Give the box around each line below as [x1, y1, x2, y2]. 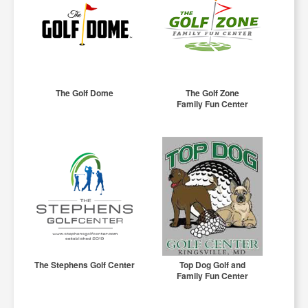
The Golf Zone [186, 87, 240, 100]
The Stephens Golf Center [34, 258, 135, 272]
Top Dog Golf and [179, 258, 246, 272]
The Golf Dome [56, 87, 114, 100]
